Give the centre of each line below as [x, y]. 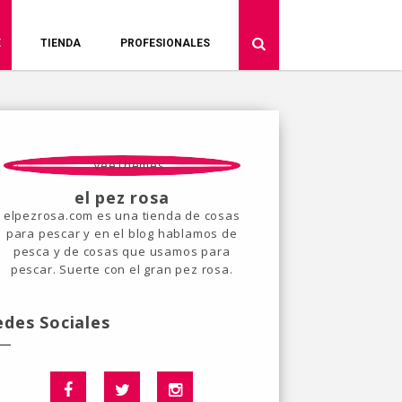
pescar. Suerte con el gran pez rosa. [122, 269]
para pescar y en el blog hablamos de [122, 233]
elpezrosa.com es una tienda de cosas [122, 215]
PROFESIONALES [165, 43]
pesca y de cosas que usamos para [122, 251]
